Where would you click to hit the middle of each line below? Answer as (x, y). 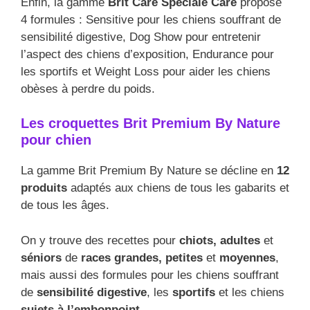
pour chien (56, 140)
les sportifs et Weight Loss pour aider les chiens (146, 71)
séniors (43, 257)
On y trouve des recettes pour (100, 240)
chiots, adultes (220, 240)
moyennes (247, 257)
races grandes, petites (142, 257)
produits (44, 188)
